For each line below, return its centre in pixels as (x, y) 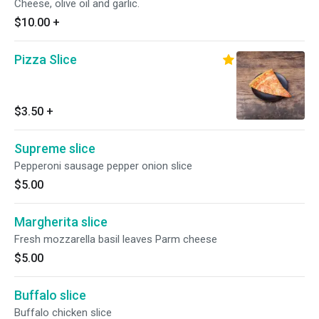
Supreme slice (55, 148)
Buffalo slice (50, 295)
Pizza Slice (46, 59)
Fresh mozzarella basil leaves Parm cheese (116, 239)
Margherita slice (61, 222)
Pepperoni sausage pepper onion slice (103, 166)
